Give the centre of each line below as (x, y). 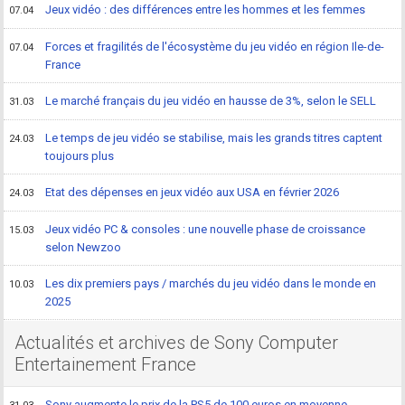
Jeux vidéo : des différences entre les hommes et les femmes (206, 9)
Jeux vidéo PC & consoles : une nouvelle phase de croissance (206, 229)
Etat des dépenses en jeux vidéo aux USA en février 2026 (193, 192)
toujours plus (80, 155)
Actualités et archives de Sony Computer (177, 342)
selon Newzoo (84, 247)
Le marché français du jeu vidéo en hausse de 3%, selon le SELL (211, 100)
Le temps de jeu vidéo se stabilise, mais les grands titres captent (214, 137)
